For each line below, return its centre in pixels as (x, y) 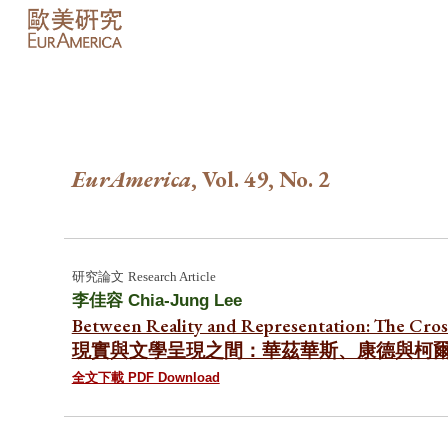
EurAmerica (131, 179)
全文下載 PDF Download (145, 378)
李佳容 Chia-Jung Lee (156, 300)
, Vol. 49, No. (254, 179)
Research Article (171, 276)
